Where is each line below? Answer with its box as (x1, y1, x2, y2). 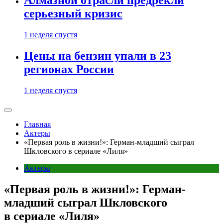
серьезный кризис (24, 7, 122, 20)
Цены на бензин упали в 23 (24, 49, 171, 63)
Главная (24, 120, 51, 128)
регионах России (24, 63, 114, 76)
